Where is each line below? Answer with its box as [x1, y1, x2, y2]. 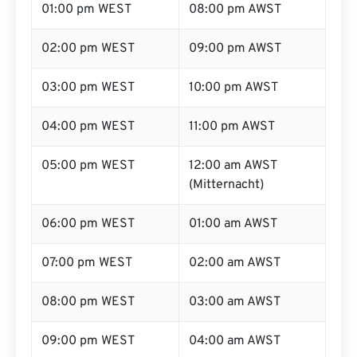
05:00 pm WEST [41, 158, 135, 174]
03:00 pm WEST [41, 80, 135, 96]
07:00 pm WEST [41, 255, 132, 271]
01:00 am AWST [189, 216, 277, 232]
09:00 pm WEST [41, 333, 135, 349]
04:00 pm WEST [41, 119, 135, 135]
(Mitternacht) [189, 177, 264, 193]
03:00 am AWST [189, 294, 280, 310]
